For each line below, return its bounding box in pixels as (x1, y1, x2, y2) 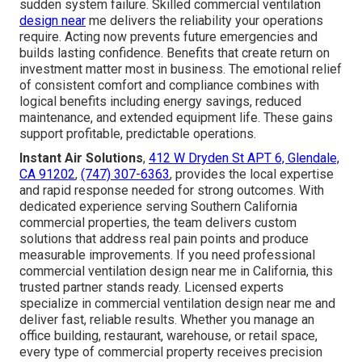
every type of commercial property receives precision (19, 343, 322, 360)
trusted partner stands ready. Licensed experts (19, 279, 284, 295)
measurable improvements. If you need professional (19, 246, 315, 263)
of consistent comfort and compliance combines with (19, 77, 319, 93)
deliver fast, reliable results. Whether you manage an (19, 311, 314, 327)
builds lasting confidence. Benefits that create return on (19, 44, 330, 61)
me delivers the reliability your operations (86, 12, 323, 28)
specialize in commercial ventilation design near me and (19, 295, 335, 311)
